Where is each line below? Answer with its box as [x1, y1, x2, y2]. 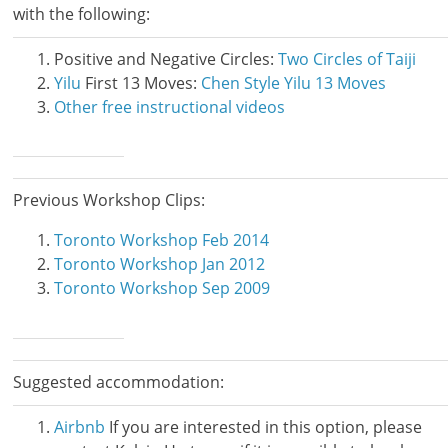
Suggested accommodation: [13, 370, 225, 393]
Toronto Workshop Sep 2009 [53, 276, 270, 299]
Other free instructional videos [53, 95, 285, 118]
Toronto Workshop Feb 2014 [53, 228, 269, 251]
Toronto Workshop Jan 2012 [53, 252, 265, 275]
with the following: [13, 2, 151, 25]
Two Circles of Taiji [277, 47, 416, 70]
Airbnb [53, 415, 105, 438]
